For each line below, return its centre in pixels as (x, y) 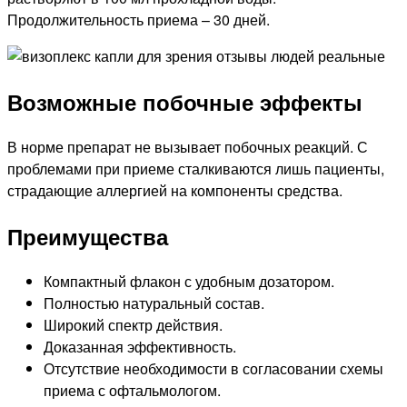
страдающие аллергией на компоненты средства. (175, 191)
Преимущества (88, 237)
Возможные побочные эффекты (185, 102)
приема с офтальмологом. (132, 390)
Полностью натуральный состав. (154, 303)
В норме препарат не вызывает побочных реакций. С (188, 147)
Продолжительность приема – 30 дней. (139, 20)
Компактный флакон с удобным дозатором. (189, 281)
